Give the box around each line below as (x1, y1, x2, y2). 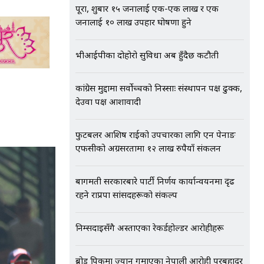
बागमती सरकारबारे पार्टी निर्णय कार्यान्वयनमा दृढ (75, 177, 235, 188)
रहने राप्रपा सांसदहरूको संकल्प (75, 190, 177, 202)
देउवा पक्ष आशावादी (75, 97, 141, 108)
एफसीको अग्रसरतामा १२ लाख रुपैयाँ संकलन (75, 144, 221, 155)
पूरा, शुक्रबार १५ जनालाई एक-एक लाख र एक (75, 4, 219, 15)
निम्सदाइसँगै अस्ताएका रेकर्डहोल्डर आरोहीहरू (75, 223, 224, 235)
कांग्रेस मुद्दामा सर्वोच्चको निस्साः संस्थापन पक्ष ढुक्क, (75, 84, 242, 95)
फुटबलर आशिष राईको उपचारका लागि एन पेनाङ (75, 130, 236, 141)
